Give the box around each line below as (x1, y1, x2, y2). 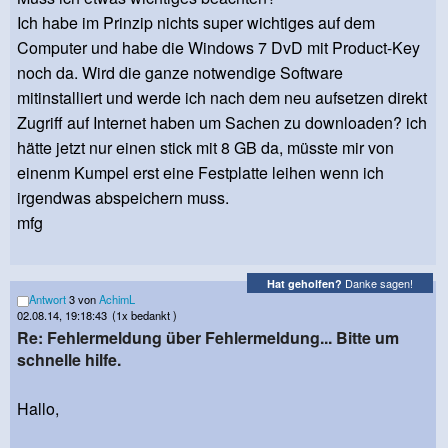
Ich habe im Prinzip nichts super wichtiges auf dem (17, 11, 375, 35)
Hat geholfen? (267, 275, 342, 291)
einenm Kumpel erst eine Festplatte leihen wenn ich (17, 161, 384, 185)
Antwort (29, 291, 66, 308)
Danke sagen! (342, 274, 413, 291)
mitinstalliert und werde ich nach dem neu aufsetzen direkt (17, 86, 427, 110)
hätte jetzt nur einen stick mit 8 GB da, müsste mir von (17, 136, 394, 160)
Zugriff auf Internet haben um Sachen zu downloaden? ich (17, 111, 427, 135)
